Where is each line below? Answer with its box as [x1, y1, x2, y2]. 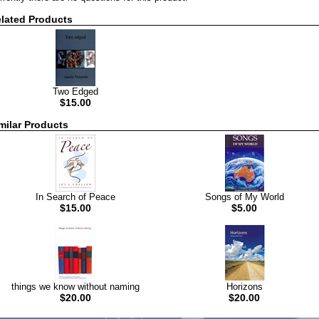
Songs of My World [204, 192, 284, 202]
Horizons [226, 281, 263, 292]
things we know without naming [11, 281, 140, 292]
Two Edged [52, 86, 98, 97]
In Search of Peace [35, 192, 115, 202]
